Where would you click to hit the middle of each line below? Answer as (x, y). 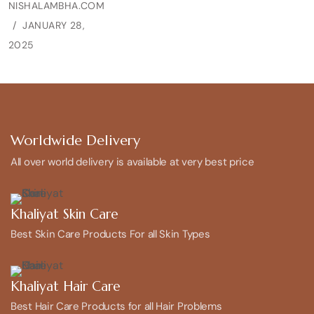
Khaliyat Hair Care (66, 286)
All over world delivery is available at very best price (132, 162)
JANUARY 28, (54, 25)
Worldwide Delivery (75, 140)
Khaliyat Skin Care (64, 213)
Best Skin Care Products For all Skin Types (110, 234)
